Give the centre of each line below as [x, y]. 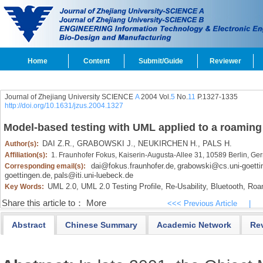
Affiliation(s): [27, 155]
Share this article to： [43, 203]
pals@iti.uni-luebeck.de [93, 175]
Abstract [29, 225]
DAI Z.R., [58, 144]
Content [96, 61]
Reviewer [225, 61]
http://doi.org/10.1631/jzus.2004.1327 [64, 106]
